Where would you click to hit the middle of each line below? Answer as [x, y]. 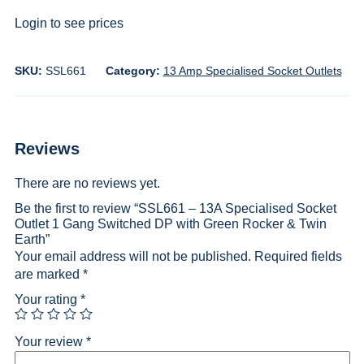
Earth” [32, 239]
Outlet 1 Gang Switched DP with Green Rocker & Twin [170, 224]
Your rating [47, 299]
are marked [48, 274]
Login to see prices [69, 23]
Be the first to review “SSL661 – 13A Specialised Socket [175, 208]
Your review [50, 342]
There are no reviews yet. [87, 183]
